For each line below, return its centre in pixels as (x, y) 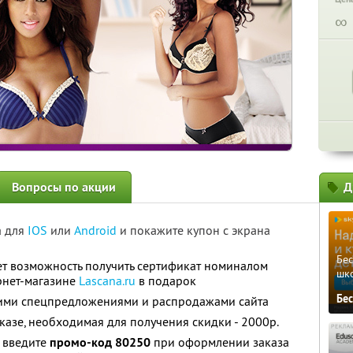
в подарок (166, 281)
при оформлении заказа (220, 342)
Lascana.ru (107, 281)
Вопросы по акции (64, 187)
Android (97, 230)
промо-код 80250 (100, 342)
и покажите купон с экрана (195, 230)
